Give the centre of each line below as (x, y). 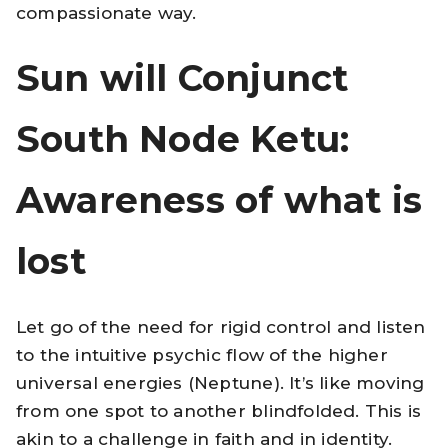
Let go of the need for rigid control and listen (221, 326)
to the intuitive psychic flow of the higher (202, 354)
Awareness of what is (219, 199)
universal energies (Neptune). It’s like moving (220, 382)
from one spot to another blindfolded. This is (219, 410)
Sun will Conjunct (182, 77)
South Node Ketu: (183, 138)
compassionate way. (106, 12)
